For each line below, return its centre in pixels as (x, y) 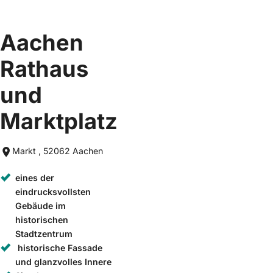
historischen (42, 219)
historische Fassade (59, 247)
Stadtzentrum (44, 233)
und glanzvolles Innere (63, 261)
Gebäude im (41, 205)
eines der (35, 177)
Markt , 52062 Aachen (58, 151)
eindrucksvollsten (53, 191)
